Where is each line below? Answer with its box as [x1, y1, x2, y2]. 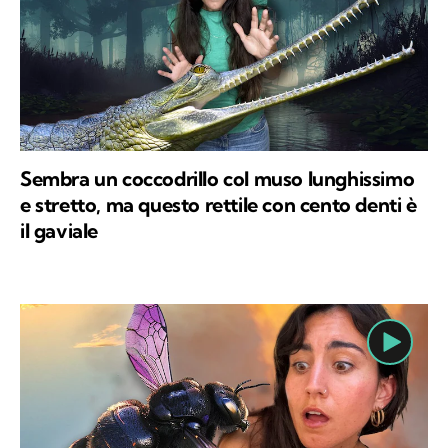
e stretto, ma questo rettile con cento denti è [20, 192, 417, 217]
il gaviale [20, 218, 98, 243]
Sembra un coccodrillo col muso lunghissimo [20, 166, 415, 191]
